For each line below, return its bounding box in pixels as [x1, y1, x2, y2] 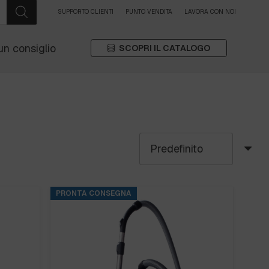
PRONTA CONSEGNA [56, 189, 131, 198]
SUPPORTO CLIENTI [58, 8, 113, 16]
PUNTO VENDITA [125, 8, 172, 16]
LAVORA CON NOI [184, 8, 236, 16]
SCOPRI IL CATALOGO [118, 43, 210, 53]
